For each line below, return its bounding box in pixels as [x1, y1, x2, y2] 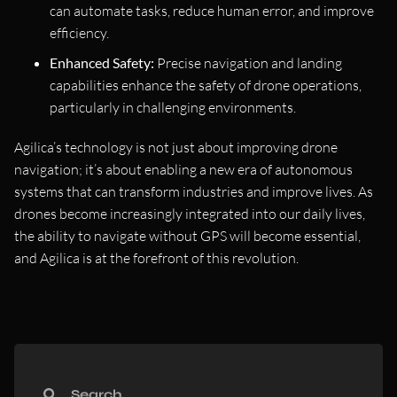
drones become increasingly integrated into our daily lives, [14, 205, 365, 223]
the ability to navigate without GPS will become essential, [14, 227, 361, 245]
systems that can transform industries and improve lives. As [14, 183, 373, 201]
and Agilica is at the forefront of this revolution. [14, 249, 299, 268]
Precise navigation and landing [154, 54, 342, 73]
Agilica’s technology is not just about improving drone [14, 138, 338, 157]
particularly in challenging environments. [50, 98, 296, 117]
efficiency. [50, 24, 109, 43]
